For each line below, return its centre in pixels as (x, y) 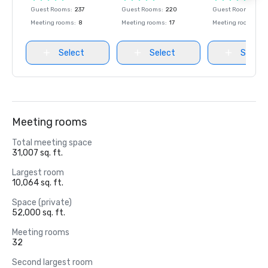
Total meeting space (52, 143)
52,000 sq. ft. (39, 213)
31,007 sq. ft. (37, 153)
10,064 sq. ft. (38, 183)
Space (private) (42, 202)
